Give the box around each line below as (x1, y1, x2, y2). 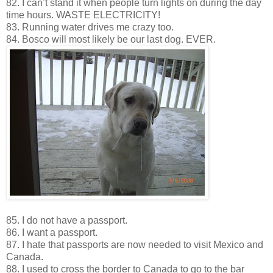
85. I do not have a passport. (6, 214, 127, 225)
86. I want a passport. (6, 227, 97, 238)
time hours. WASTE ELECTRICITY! (6, 9, 160, 20)
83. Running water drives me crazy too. (6, 21, 174, 32)
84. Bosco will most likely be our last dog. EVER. (6, 34, 216, 44)
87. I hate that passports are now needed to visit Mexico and (6, 239, 263, 250)
